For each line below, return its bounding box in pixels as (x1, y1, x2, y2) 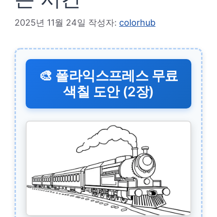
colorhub (119, 17, 155, 28)
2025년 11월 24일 (15, 17, 86, 28)
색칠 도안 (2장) (63, 83, 154, 100)
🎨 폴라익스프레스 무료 (39, 67, 178, 84)
